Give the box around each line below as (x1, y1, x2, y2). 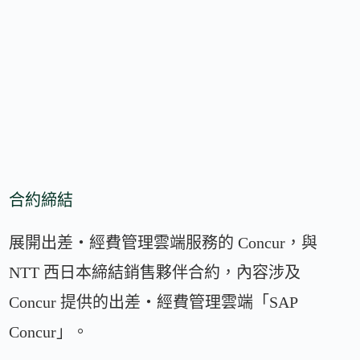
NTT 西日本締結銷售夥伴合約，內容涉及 (9, 264, 301, 282)
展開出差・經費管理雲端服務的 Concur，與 (9, 234, 318, 252)
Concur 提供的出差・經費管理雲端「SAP (9, 293, 298, 312)
